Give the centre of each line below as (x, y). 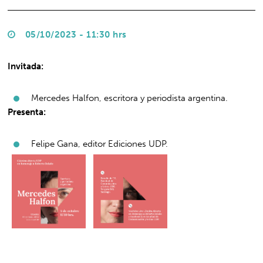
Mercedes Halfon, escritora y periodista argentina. (130, 98)
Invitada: (26, 66)
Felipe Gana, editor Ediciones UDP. (100, 144)
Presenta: (27, 112)
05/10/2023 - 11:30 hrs (75, 34)
